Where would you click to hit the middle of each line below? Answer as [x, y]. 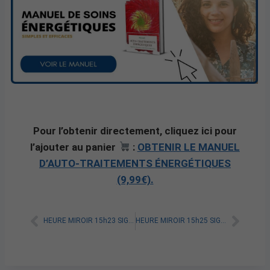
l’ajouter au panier [74, 147]
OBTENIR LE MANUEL [188, 147]
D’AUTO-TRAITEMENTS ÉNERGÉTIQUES [135, 163]
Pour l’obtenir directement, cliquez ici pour [135, 130]
